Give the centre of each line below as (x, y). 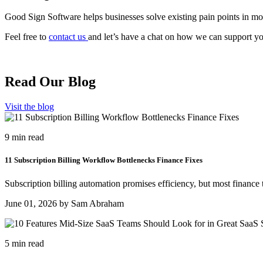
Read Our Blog (50, 82)
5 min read (24, 243)
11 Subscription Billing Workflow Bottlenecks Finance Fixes (104, 160)
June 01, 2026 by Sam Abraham (64, 203)
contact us (68, 37)
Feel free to (27, 37)
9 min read (24, 137)
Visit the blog (29, 107)
